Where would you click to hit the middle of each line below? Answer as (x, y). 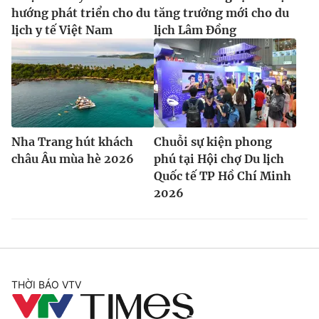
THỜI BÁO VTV (46, 284)
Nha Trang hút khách (72, 141)
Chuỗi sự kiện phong (213, 141)
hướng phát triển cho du (81, 12)
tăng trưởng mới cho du (221, 12)
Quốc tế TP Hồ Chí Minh (223, 176)
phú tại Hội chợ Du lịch (219, 158)
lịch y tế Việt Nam (62, 30)
